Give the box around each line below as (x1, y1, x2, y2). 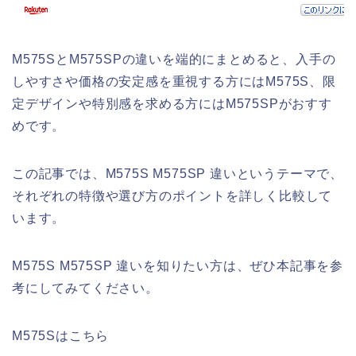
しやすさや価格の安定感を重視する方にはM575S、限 (12, 75, 336, 89)
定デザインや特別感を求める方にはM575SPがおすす (12, 97, 332, 111)
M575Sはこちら (12, 329, 110, 343)
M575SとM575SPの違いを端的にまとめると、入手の (12, 52, 336, 67)
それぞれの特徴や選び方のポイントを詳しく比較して (12, 189, 333, 203)
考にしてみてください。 (12, 281, 159, 296)
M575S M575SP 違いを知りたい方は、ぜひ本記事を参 (12, 259, 343, 273)
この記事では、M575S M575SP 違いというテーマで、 (12, 167, 343, 181)
